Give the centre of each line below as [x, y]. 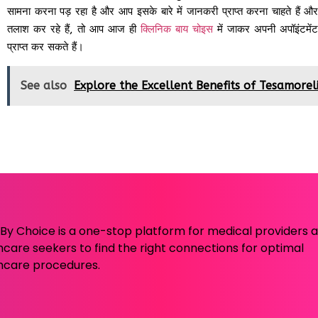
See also [44, 85]
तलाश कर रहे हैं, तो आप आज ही [74, 29]
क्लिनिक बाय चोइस [176, 29]
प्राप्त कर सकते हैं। [46, 46]
